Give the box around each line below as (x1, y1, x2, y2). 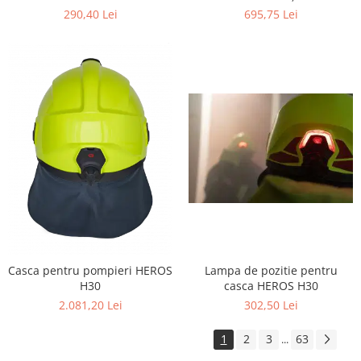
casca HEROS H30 (223, 278, 318, 294)
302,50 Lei (243, 297, 298, 313)
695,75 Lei (243, 6, 298, 22)
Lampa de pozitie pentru (204, 263, 338, 279)
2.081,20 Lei (58, 297, 122, 313)
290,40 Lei (63, 6, 118, 22)
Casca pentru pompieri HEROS (8, 263, 172, 279)
